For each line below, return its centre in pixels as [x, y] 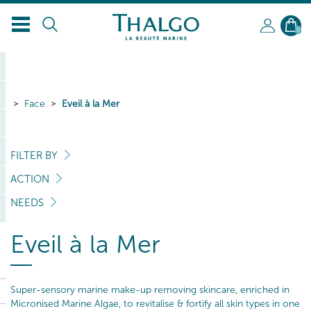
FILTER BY [34, 155]
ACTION [30, 179]
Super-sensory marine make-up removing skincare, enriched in [150, 290]
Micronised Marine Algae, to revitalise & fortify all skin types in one [155, 304]
